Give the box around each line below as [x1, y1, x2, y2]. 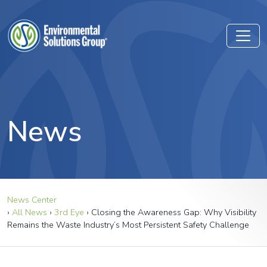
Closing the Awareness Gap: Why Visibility [91, 206, 256, 218]
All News [12, 206, 47, 218]
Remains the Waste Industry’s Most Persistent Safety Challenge [7, 219, 249, 231]
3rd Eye [54, 206, 84, 218]
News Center [7, 194, 57, 206]
